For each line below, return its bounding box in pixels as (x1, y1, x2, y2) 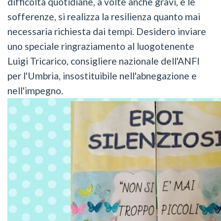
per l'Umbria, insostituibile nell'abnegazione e (7, 70, 197, 82)
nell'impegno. (7, 85, 65, 97)
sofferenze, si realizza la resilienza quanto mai (7, 11, 200, 23)
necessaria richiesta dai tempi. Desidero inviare (7, 26, 206, 37)
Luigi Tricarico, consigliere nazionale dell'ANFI (7, 55, 200, 67)
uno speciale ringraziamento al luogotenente (7, 40, 194, 52)
